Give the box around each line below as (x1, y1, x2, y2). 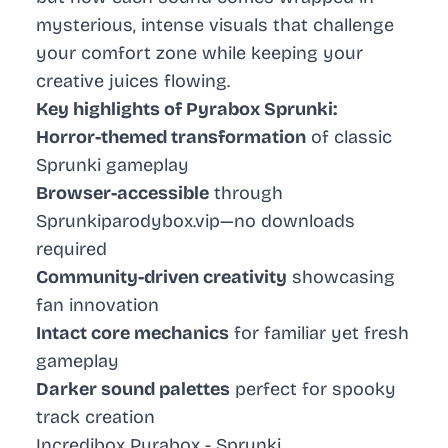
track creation (36, 406, 155, 429)
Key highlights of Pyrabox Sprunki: (36, 98, 337, 121)
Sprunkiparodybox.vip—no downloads (36, 210, 355, 233)
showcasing (287, 266, 395, 289)
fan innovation (36, 294, 159, 317)
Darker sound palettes (36, 378, 230, 401)
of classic (306, 126, 392, 149)
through (209, 182, 283, 205)
